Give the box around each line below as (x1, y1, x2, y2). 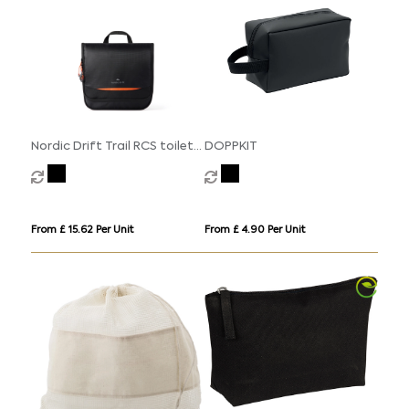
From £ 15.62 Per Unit (30, 225, 133, 236)
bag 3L (30, 158, 71, 171)
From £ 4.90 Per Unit (204, 225, 305, 236)
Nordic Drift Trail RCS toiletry (30, 141, 204, 153)
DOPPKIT (204, 141, 257, 153)
